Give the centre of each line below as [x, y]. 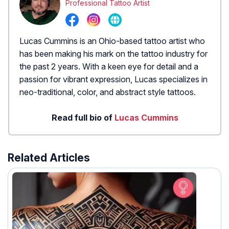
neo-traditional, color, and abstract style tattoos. [108, 92]
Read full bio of [83, 118]
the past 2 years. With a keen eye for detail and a [109, 67]
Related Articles [49, 158]
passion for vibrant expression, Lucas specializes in [113, 79]
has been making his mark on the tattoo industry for [113, 54]
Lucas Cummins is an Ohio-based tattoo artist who [112, 41]
